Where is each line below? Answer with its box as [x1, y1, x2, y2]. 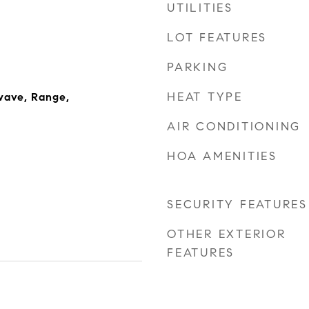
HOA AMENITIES [167, 149, 277, 163]
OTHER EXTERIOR [167, 227, 286, 241]
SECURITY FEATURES [167, 197, 308, 212]
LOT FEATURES [167, 30, 267, 45]
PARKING [167, 60, 228, 74]
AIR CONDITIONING [167, 119, 301, 134]
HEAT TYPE [167, 90, 243, 104]
